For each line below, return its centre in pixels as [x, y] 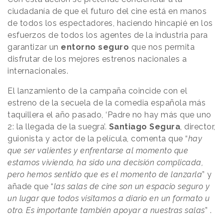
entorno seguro [95, 47]
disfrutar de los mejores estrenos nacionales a [97, 59]
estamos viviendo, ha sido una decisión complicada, [105, 163]
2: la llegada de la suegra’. [58, 127]
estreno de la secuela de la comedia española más [107, 103]
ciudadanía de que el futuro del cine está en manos [107, 11]
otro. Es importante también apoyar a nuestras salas [106, 211]
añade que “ [31, 187]
